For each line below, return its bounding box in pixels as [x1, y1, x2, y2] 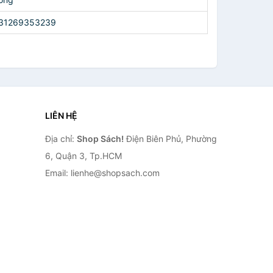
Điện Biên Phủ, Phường [123, 133, 217, 144]
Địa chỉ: [44, 133, 77, 144]
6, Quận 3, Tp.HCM [44, 151, 122, 161]
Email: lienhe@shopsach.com [44, 168, 160, 178]
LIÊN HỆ [44, 110, 77, 121]
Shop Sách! [76, 133, 124, 144]
